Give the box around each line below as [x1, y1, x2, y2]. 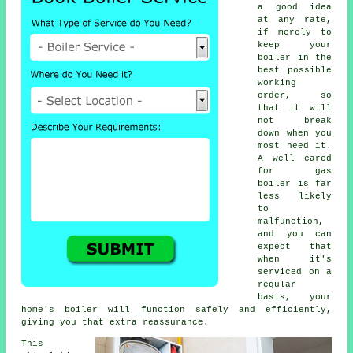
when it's [258, 254, 332, 264]
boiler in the [258, 52, 332, 62]
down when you [258, 128, 332, 138]
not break [258, 115, 332, 125]
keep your [258, 39, 332, 50]
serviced [258, 266, 303, 277]
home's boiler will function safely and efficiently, [21, 304, 332, 314]
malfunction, [258, 216, 325, 226]
